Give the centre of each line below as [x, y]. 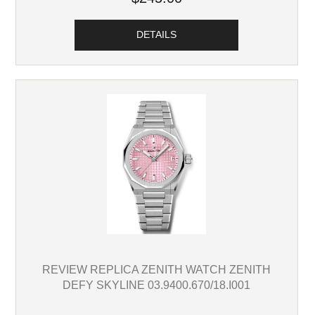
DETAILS [157, 34]
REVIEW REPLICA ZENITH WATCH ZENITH [157, 269]
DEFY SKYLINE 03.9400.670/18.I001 [157, 284]
